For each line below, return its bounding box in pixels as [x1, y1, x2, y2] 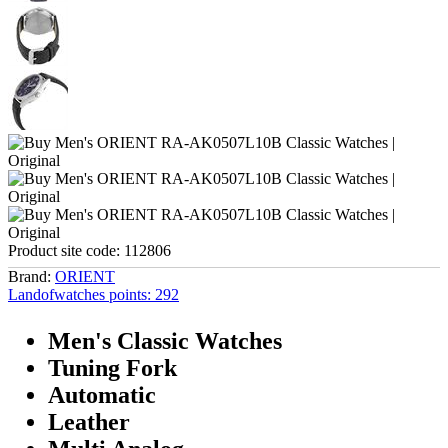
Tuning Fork [48, 354, 177, 381]
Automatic [48, 381, 156, 408]
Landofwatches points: [8, 285, 151, 303]
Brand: [8, 267, 51, 285]
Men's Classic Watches [48, 327, 282, 354]
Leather [48, 408, 130, 435]
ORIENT [55, 267, 115, 285]
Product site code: [8, 241, 120, 259]
